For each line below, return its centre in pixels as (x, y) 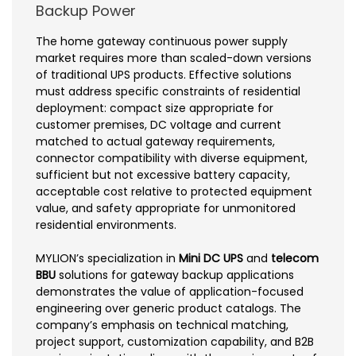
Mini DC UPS (211, 258)
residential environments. (106, 224)
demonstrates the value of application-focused (170, 291)
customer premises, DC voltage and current (159, 124)
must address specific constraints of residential (168, 91)
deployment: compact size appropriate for (155, 108)
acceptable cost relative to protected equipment (174, 191)
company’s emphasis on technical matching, (162, 325)
